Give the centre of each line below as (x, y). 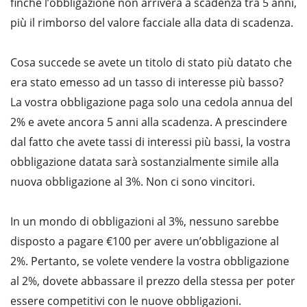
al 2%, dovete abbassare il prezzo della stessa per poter (153, 281)
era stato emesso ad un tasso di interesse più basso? (147, 83)
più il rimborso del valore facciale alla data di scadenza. (152, 23)
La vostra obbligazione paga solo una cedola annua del (151, 102)
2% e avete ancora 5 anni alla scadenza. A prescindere (149, 122)
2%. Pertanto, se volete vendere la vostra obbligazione (150, 261)
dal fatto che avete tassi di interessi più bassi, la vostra (150, 142)
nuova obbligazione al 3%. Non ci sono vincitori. (133, 182)
